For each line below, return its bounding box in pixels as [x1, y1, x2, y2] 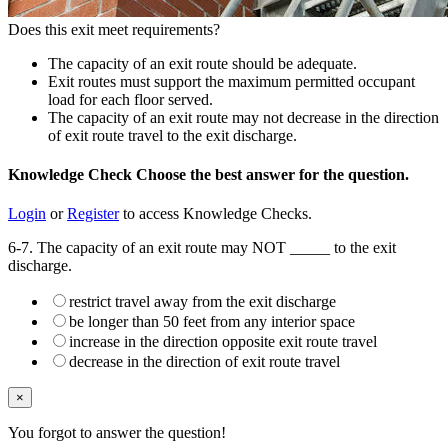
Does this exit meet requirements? [8, 20, 220, 38]
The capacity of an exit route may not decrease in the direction [48, 108, 439, 126]
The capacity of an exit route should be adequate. [48, 54, 357, 72]
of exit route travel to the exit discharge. [48, 126, 297, 144]
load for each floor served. [48, 90, 213, 108]
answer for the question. [242, 165, 409, 183]
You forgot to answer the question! [8, 424, 226, 442]
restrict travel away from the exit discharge [69, 293, 336, 311]
